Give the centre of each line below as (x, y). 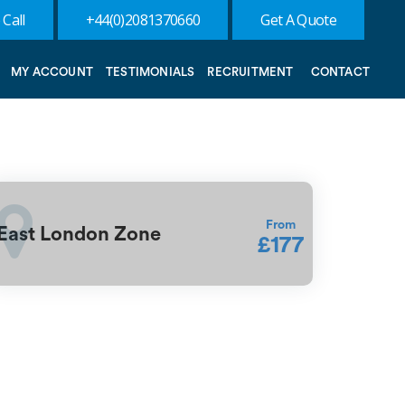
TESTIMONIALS (150, 71)
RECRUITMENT (250, 71)
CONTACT (340, 71)
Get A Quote (298, 20)
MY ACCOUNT (52, 71)
